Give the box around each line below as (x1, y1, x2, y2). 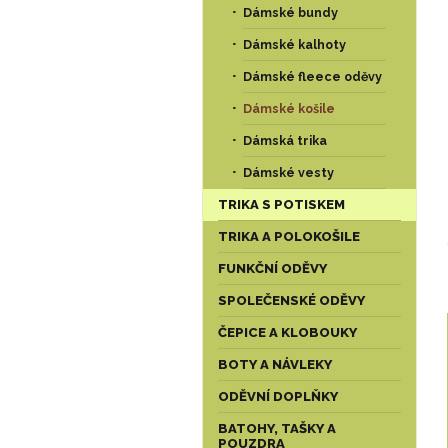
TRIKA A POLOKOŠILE (218, 229, 360, 244)
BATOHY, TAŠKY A (218, 421, 336, 436)
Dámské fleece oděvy (243, 69, 382, 84)
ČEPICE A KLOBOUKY (218, 325, 357, 340)
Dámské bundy (243, 5, 338, 20)
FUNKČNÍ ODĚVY (218, 261, 327, 276)
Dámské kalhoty (243, 37, 346, 52)
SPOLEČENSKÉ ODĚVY (218, 293, 365, 308)
